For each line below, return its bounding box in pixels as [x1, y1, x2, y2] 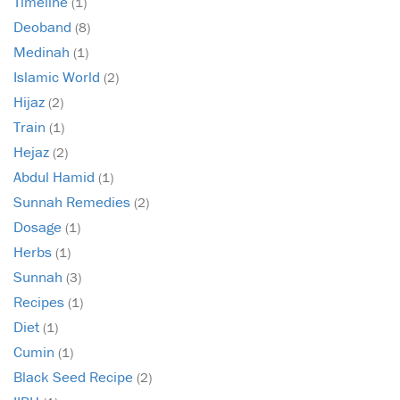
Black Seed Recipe [13, 367, 137, 387]
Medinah [13, 42, 73, 62]
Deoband [13, 17, 75, 37]
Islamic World [13, 67, 104, 87]
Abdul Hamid [13, 167, 98, 187]
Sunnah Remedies [13, 192, 134, 212]
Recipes [13, 292, 68, 312]
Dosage [13, 217, 65, 237]
